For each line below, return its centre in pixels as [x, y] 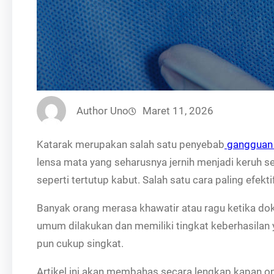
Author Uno [102, 110]
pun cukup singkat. [80, 243]
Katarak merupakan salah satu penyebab [131, 144]
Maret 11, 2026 [178, 110]
